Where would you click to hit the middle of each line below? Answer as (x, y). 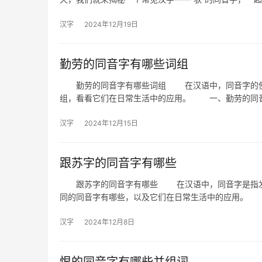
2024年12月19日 (111, 24)
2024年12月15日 (111, 123)
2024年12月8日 (109, 222)
